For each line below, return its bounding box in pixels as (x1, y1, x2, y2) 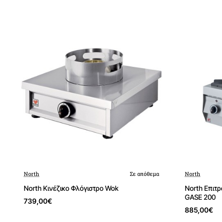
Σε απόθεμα (130, 170, 159, 177)
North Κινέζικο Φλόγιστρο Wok (24, 184, 118, 192)
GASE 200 (185, 193, 216, 201)
